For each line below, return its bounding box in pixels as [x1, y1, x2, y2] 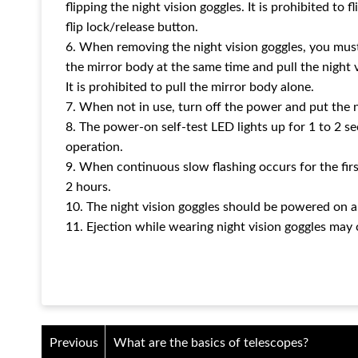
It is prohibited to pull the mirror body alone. [66, 81, 314, 94]
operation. [66, 141, 123, 154]
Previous [50, 336, 98, 350]
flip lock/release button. [66, 21, 198, 34]
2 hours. [66, 181, 111, 194]
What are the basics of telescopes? [113, 336, 308, 350]
